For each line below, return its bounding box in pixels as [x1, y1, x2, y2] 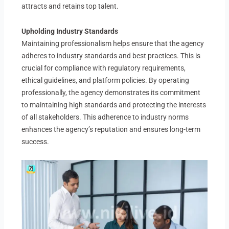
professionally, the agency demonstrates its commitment [21, 88, 201, 97]
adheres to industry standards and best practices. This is [21, 51, 201, 60]
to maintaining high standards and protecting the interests [21, 100, 207, 109]
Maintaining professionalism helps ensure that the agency [21, 39, 204, 48]
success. [21, 137, 50, 146]
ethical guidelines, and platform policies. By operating [21, 76, 190, 84]
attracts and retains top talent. [21, 2, 119, 11]
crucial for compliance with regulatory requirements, [21, 63, 186, 72]
